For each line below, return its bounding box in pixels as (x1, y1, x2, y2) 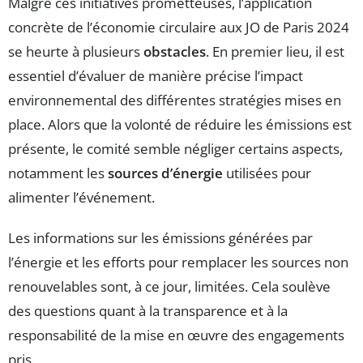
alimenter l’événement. (8, 187, 155, 207)
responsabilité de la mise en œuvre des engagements (8, 325, 344, 344)
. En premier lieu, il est (206, 41, 344, 61)
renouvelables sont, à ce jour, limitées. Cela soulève (8, 276, 331, 296)
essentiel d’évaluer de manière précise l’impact (8, 66, 303, 85)
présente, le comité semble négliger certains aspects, (8, 139, 343, 158)
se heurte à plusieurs (8, 41, 143, 61)
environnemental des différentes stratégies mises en (8, 90, 341, 109)
